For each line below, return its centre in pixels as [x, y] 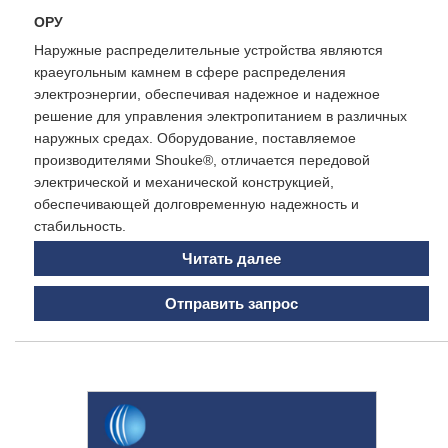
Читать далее [231, 258]
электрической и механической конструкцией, [184, 181]
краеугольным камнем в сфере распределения [190, 71]
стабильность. [80, 225]
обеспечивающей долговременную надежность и [196, 203]
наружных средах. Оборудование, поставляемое [195, 137]
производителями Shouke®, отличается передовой [202, 159]
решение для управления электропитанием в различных [220, 115]
